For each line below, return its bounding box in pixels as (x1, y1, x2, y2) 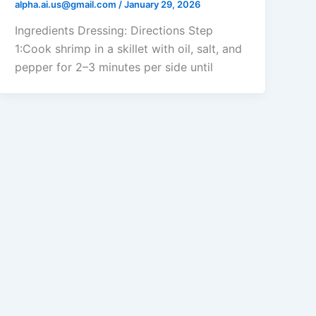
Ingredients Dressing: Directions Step (15, 23, 214, 38)
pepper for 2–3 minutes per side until (15, 60, 214, 75)
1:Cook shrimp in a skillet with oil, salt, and (15, 42, 243, 56)
